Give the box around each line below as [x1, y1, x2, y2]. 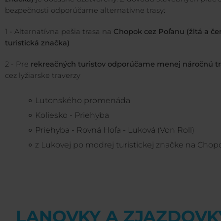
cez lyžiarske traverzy [5, 71, 80, 80]
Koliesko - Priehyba [35, 110, 109, 120]
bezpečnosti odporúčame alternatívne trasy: [5, 6, 165, 15]
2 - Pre [5, 60, 31, 69]
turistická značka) [5, 38, 70, 48]
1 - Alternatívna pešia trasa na [5, 27, 113, 37]
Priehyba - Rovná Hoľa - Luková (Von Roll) [35, 125, 194, 135]
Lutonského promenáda [35, 96, 130, 106]
